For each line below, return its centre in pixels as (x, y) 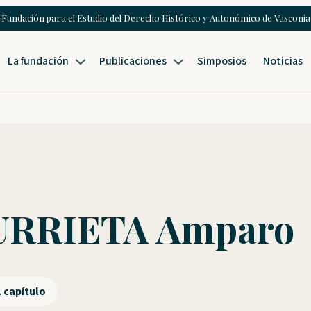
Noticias (283, 61)
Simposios (222, 61)
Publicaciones (133, 61)
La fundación (39, 61)
